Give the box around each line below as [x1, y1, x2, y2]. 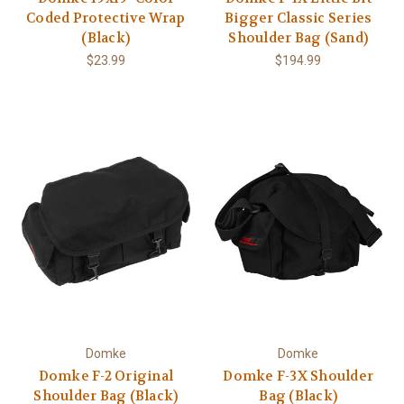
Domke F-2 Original [38, 367, 173, 386]
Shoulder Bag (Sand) [228, 28, 369, 47]
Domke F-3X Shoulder [223, 367, 374, 386]
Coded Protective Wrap [26, 8, 186, 27]
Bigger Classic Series [225, 8, 372, 27]
